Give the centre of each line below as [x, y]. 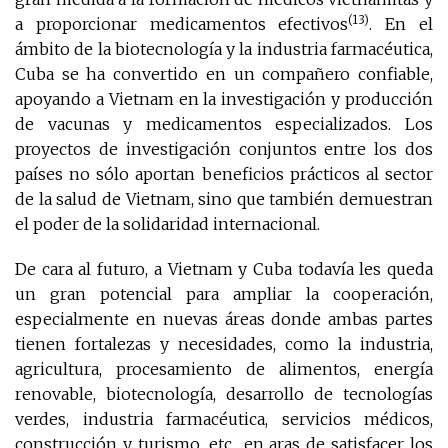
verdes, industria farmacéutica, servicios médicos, [224, 419]
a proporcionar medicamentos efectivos [182, 24]
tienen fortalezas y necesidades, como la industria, [224, 344]
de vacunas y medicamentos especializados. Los [224, 124]
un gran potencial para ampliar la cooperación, [224, 294]
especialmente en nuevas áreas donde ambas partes [224, 319]
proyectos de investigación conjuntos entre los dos [224, 149]
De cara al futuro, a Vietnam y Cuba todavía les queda [224, 269]
